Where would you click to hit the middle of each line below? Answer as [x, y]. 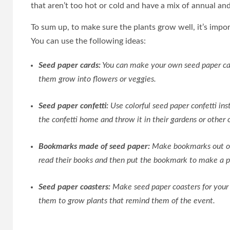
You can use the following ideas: [88, 41]
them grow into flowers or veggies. [97, 79]
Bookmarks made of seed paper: [94, 146]
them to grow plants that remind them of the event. [127, 201]
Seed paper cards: [70, 65]
